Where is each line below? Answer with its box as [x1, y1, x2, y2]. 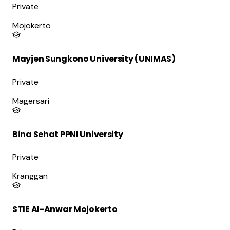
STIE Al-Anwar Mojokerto [12, 203, 118, 216]
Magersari [12, 95, 49, 106]
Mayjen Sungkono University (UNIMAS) [12, 53, 176, 65]
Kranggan [12, 170, 48, 182]
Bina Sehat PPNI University [12, 128, 123, 140]
